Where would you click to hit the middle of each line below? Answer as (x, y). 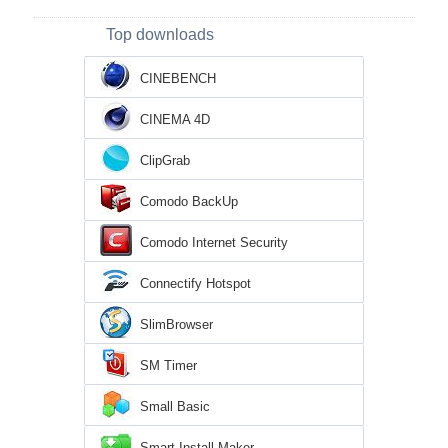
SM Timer (168, 365)
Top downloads (160, 34)
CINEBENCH (178, 78)
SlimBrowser (176, 324)
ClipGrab (165, 160)
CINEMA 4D (175, 119)
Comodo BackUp (189, 201)
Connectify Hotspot (195, 283)
